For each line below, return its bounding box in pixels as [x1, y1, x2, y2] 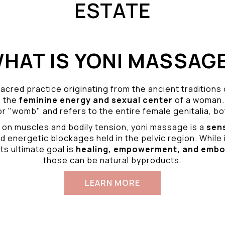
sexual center [111, 94, 173, 105]
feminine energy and [19, 94, 111, 105]
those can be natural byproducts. [43, 155, 182, 166]
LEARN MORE [85, 177, 140, 188]
